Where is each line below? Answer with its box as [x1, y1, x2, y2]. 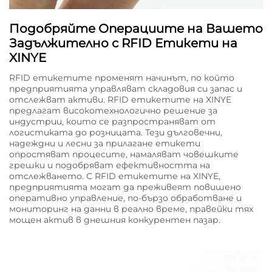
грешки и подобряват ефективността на [9, 159, 210, 171]
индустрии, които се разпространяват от [9, 115, 216, 127]
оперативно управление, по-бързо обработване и [9, 192, 242, 203]
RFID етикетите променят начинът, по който [9, 72, 234, 83]
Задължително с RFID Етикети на [9, 35, 237, 50]
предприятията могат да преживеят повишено [9, 181, 241, 192]
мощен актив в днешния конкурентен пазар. [9, 214, 220, 225]
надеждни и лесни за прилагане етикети [9, 137, 200, 149]
